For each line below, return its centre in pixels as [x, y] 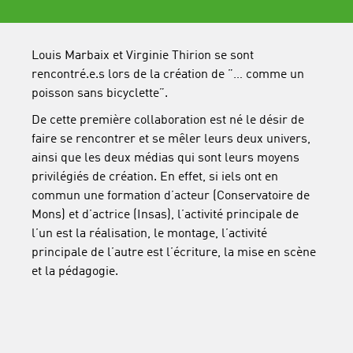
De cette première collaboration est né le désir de [168, 121]
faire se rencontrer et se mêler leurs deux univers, [171, 139]
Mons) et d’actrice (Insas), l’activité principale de [165, 215]
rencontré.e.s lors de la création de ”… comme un [168, 75]
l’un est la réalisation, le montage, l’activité [149, 234]
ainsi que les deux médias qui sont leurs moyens [165, 158]
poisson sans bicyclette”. [101, 94]
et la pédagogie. [75, 272]
